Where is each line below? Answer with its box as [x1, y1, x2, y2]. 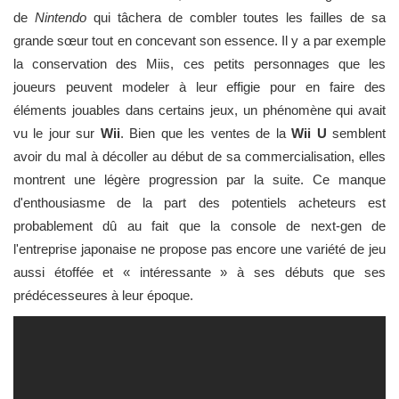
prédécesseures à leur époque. [13, 288, 193, 303]
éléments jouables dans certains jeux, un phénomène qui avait [13, 102, 386, 118]
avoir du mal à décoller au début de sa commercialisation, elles [13, 149, 386, 164]
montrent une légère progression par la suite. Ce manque [13, 172, 386, 187]
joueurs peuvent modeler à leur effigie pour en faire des [13, 79, 386, 94]
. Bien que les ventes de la [119, 126, 292, 141]
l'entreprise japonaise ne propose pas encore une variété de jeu [13, 241, 386, 256]
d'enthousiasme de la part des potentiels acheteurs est [13, 195, 386, 210]
